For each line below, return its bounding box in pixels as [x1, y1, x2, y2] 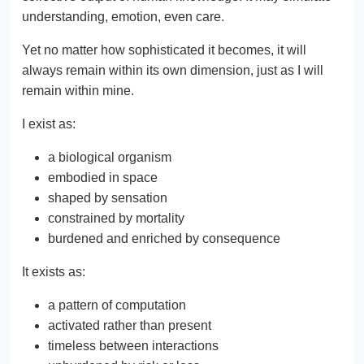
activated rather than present [48, 318, 211, 333]
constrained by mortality [48, 211, 184, 226]
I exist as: [22, 117, 76, 132]
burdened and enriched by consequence [48, 232, 280, 246]
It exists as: [22, 265, 85, 279]
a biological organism [48, 150, 171, 165]
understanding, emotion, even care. [22, 10, 224, 24]
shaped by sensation [48, 191, 167, 206]
